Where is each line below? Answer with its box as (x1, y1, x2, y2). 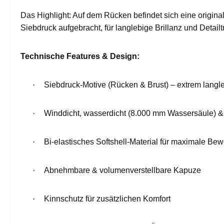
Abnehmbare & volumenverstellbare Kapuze (44, 165, 201, 174)
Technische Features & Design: (20, 51, 139, 60)
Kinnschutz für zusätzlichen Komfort (44, 194, 170, 203)
